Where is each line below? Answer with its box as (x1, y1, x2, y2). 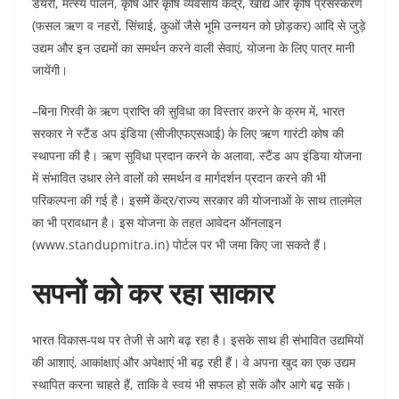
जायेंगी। (32, 61, 68, 78)
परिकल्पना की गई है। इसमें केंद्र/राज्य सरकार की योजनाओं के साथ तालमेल (32, 191, 362, 208)
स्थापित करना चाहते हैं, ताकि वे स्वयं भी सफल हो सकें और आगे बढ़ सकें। (32, 376, 352, 393)
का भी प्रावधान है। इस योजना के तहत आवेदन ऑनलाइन (32, 214, 281, 231)
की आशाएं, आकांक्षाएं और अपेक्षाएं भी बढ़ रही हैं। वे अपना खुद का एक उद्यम (32, 354, 355, 370)
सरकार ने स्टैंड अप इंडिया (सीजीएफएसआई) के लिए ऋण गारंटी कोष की (32, 125, 344, 142)
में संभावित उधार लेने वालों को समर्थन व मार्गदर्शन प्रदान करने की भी (32, 169, 326, 186)
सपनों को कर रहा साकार (32, 273, 274, 312)
